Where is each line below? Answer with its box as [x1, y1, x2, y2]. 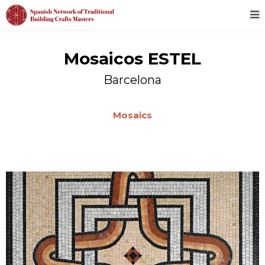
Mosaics [113, 109, 152, 121]
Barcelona [104, 73, 161, 87]
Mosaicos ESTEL [64, 49, 201, 69]
